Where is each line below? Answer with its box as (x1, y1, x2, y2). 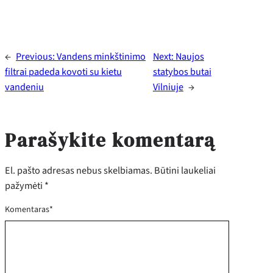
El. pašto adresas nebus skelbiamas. (5, 163, 152, 177)
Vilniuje (152, 80, 183, 94)
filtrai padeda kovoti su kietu (5, 65, 122, 79)
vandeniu (5, 80, 44, 94)
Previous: (16, 49, 57, 63)
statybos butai (152, 65, 211, 79)
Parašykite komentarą (5, 127, 215, 153)
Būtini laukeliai (154, 163, 216, 177)
